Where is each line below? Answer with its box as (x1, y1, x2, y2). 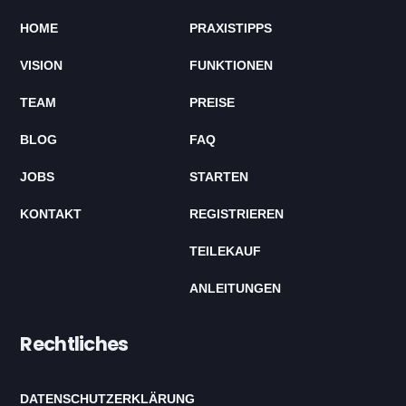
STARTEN (189, 169, 249, 184)
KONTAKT (20, 206, 82, 221)
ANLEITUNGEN (189, 280, 282, 295)
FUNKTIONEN (189, 57, 274, 72)
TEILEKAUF (189, 243, 262, 258)
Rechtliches (20, 330, 129, 357)
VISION (20, 57, 63, 72)
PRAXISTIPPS (189, 20, 273, 35)
